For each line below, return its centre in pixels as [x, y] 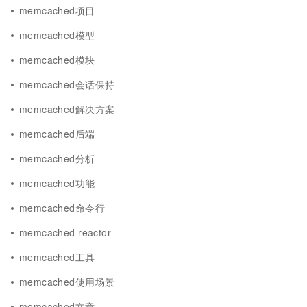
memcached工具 [57, 257]
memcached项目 [57, 10]
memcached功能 [57, 183]
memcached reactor [65, 232]
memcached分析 [57, 158]
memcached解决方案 [67, 109]
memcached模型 [57, 35]
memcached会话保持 [67, 84]
